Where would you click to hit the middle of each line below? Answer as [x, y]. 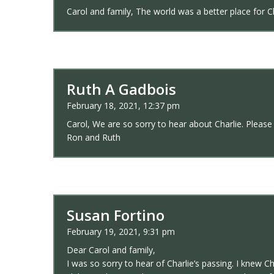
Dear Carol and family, [111, 250]
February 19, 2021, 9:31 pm [121, 231]
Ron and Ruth [94, 137]
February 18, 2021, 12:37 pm [123, 106]
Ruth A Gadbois [121, 89]
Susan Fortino [116, 215]
